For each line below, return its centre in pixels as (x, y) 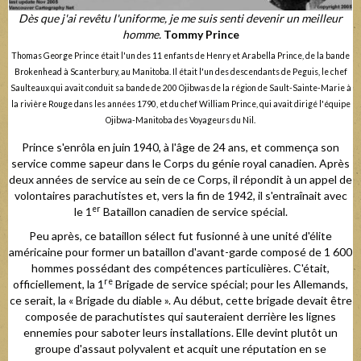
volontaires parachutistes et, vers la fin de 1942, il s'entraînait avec (180, 196)
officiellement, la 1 (58, 284)
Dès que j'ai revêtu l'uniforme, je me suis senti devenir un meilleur (180, 19)
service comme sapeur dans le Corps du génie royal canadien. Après (180, 164)
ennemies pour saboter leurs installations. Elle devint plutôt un (180, 333)
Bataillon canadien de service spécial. (194, 212)
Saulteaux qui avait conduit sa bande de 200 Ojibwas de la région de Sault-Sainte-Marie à (180, 87)
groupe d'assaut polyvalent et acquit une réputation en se (180, 349)
